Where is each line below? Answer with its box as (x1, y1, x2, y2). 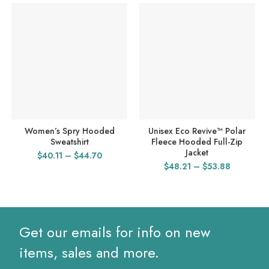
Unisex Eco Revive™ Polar (148, 125, 246, 138)
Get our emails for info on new (19, 222, 210, 243)
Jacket (186, 147, 209, 159)
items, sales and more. (19, 242, 159, 264)
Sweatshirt (50, 136, 89, 148)
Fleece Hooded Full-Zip (151, 136, 243, 148)
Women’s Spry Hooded (24, 125, 115, 138)
